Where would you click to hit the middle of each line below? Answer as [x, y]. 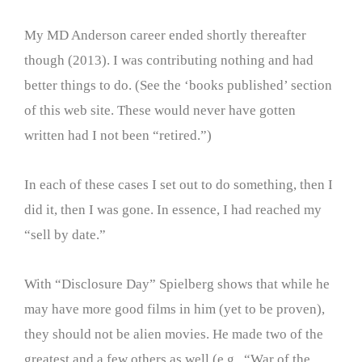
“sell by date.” [65, 235]
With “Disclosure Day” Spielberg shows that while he [177, 284]
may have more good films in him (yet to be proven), [175, 309]
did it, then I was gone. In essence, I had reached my [173, 210]
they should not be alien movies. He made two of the [174, 334]
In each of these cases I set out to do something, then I [179, 185]
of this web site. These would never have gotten [160, 111]
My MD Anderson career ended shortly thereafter [165, 36]
